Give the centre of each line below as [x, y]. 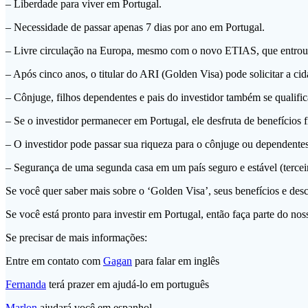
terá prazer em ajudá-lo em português [128, 285]
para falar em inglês [176, 261]
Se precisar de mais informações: [76, 238]
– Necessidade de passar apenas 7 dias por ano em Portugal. [135, 27]
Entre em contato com [54, 261]
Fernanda [26, 285]
